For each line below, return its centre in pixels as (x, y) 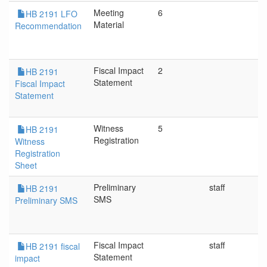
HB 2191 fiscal (53, 246)
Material (109, 24)
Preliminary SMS (46, 200)
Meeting (109, 13)
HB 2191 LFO (52, 14)
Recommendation (48, 26)
